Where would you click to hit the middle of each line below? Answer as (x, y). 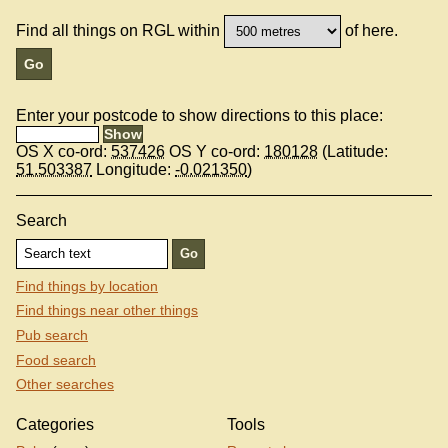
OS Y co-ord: (214, 152)
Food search (56, 359)
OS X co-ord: (63, 152)
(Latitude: (353, 152)
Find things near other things (107, 310)
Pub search (52, 334)
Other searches (65, 384)
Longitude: (133, 170)
